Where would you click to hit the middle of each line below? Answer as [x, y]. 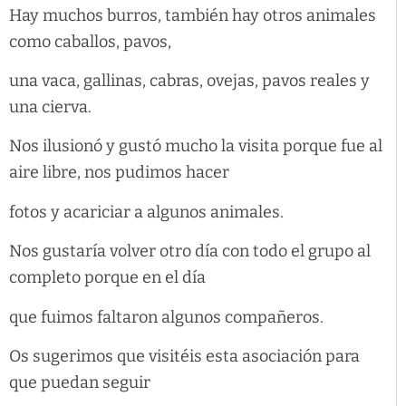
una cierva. [50, 106]
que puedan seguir [80, 382]
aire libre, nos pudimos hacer [119, 173]
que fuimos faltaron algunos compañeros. [166, 317]
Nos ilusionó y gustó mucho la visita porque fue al [196, 146]
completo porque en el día [107, 278]
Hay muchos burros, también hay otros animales [193, 15]
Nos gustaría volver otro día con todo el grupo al [190, 251]
